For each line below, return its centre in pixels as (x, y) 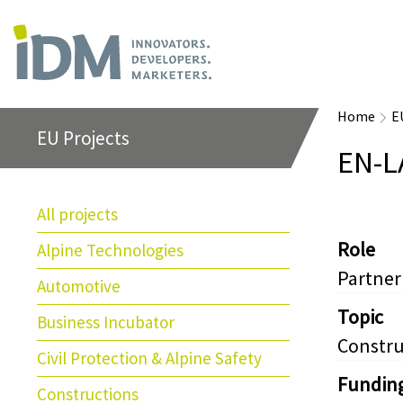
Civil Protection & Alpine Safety (149, 358)
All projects (77, 214)
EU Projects (83, 138)
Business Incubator (106, 322)
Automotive (79, 286)
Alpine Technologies (110, 250)
